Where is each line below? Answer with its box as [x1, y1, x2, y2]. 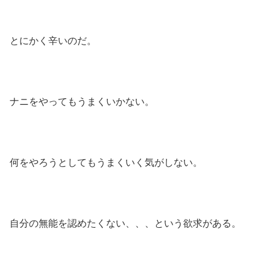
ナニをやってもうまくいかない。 [10, 96, 154, 107]
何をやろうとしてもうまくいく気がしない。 [10, 157, 202, 168]
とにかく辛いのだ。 [10, 36, 96, 46]
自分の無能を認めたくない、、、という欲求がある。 [10, 218, 241, 228]
